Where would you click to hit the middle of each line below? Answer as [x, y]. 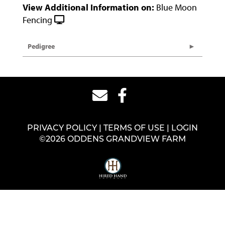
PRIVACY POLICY [62, 129]
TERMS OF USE [134, 129]
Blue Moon [177, 7]
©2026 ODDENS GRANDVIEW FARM [113, 140]
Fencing [37, 20]
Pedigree [41, 46]
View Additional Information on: [88, 7]
